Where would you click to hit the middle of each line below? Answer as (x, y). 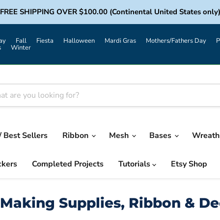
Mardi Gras (120, 41)
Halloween (79, 41)
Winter (21, 48)
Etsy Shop (189, 164)
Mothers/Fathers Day (176, 41)
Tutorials (135, 164)
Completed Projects (68, 164)
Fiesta (45, 41)
